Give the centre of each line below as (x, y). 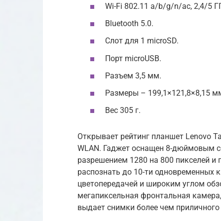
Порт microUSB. (133, 58)
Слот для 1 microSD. (142, 41)
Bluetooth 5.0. (129, 24)
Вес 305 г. (123, 110)
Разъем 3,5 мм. (133, 75)
